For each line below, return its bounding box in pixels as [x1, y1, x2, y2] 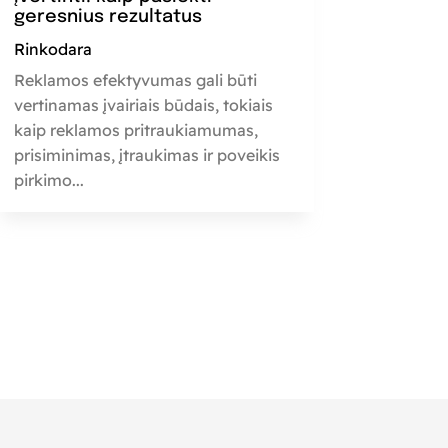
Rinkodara [13, 38, 92, 59]
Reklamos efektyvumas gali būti [13, 69, 257, 90]
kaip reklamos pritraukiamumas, [13, 119, 258, 140]
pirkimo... [13, 169, 84, 190]
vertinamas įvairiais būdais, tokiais [13, 94, 273, 115]
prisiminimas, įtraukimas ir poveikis [13, 144, 280, 165]
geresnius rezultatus [13, 7, 202, 26]
